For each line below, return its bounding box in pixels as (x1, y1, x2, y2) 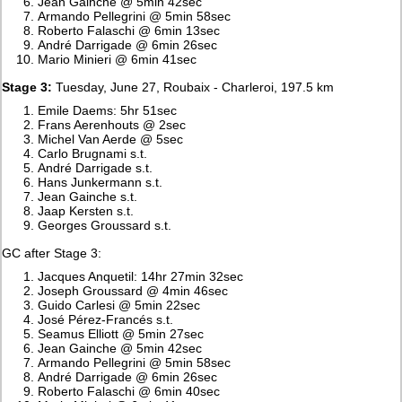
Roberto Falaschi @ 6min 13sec (38, 22, 221, 38)
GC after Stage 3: (2, 245, 102, 260)
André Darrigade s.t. (38, 160, 153, 175)
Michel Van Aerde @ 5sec (38, 131, 184, 146)
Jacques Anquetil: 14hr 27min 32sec (38, 268, 244, 284)
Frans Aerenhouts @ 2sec (38, 117, 187, 132)
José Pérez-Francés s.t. (38, 311, 174, 327)
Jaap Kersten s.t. (38, 203, 135, 218)
